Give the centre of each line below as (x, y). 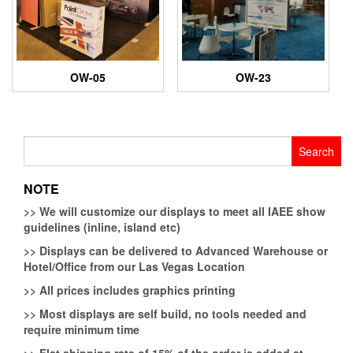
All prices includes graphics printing (136, 290)
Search (41, 143)
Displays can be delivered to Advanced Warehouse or (182, 250)
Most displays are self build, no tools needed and (171, 313)
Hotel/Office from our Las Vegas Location (134, 266)
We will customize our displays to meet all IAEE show (181, 211)
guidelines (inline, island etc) (102, 227)
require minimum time (82, 329)
